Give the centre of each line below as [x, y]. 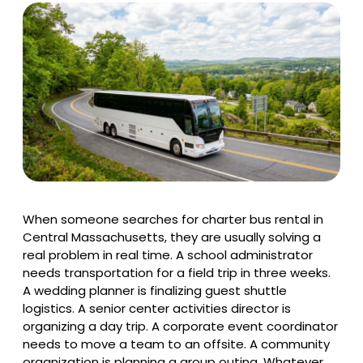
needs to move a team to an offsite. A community [176, 344]
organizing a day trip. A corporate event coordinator [180, 326]
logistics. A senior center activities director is [157, 308]
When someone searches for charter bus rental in [173, 219]
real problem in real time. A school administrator [168, 254]
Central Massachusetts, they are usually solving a [172, 237]
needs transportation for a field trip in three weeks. [177, 272]
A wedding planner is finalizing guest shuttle [155, 290]
